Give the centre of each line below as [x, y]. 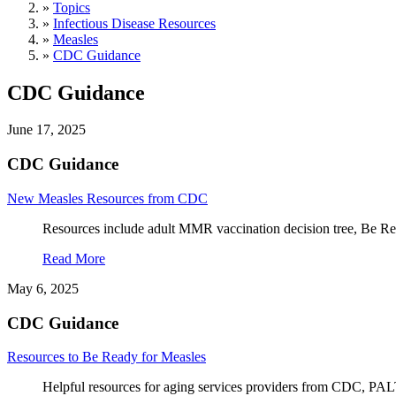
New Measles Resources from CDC [107, 198]
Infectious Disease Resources [134, 23]
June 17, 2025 [46, 130]
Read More [74, 258]
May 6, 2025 [43, 288]
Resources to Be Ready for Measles [107, 357]
